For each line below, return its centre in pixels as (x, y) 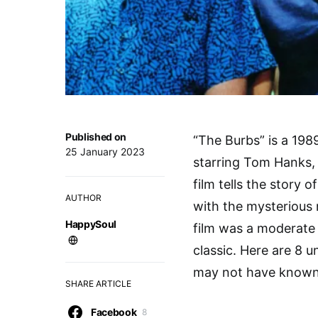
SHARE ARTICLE (98, 283)
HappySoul (91, 224)
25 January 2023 (105, 151)
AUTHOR (83, 197)
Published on (96, 136)
